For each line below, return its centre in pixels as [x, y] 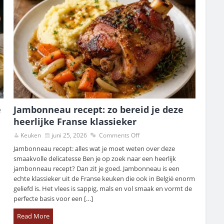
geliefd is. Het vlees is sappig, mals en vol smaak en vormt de [103, 189]
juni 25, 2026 [69, 135]
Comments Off [119, 135]
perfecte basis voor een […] [53, 199]
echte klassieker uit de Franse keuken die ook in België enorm [104, 179]
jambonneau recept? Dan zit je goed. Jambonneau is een [97, 169]
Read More [33, 216]
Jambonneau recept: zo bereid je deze [99, 110]
